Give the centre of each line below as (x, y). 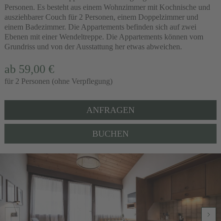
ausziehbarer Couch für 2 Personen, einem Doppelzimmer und (101, 17)
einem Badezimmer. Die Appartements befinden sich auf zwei (100, 27)
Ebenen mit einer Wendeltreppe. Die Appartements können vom (104, 37)
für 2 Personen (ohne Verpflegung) (58, 81)
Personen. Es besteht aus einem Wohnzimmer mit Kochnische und (107, 7)
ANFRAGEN (110, 110)
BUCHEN (110, 133)
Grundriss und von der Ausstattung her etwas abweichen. (94, 46)
